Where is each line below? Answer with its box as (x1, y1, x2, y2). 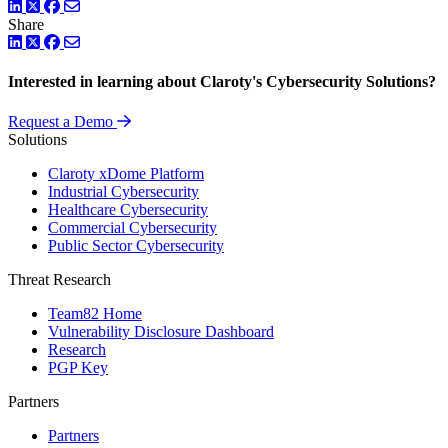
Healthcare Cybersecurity (48, 200, 208, 218)
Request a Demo (8, 112, 113, 130)
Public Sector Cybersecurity (48, 236, 224, 254)
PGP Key (48, 358, 108, 376)
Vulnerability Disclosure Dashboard (48, 322, 274, 340)
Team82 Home (48, 304, 142, 322)
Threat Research (8, 270, 111, 288)
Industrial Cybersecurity (48, 182, 199, 200)
